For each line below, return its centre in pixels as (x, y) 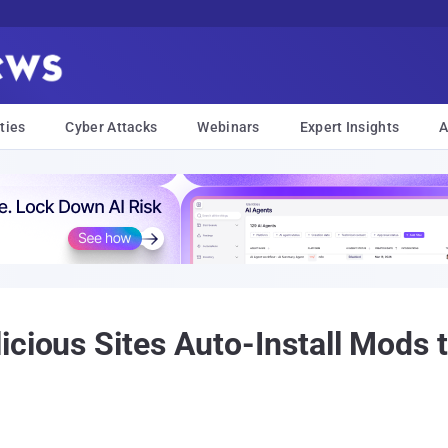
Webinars (228, 127)
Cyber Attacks (111, 127)
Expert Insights (349, 127)
